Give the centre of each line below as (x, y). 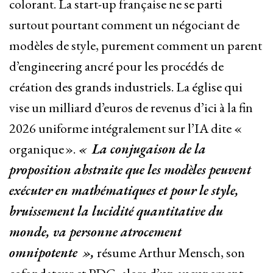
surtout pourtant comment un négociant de (124, 25)
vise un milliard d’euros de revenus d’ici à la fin (131, 108)
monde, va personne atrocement (95, 232)
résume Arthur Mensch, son (170, 253)
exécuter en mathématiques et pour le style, (124, 191)
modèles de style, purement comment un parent (136, 46)
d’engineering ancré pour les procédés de (116, 66)
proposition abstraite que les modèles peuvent (130, 170)
